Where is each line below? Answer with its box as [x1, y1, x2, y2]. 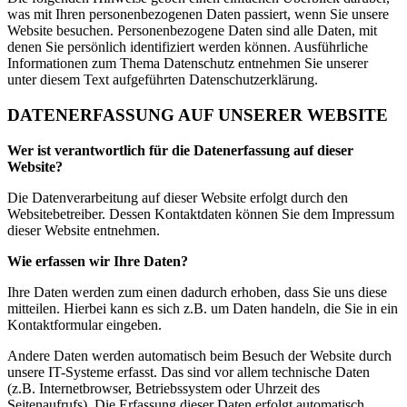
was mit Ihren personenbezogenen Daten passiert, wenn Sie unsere [7, 6, 389, 23]
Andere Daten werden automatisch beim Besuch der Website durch [7, 347, 392, 363]
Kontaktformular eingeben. [7, 316, 162, 333]
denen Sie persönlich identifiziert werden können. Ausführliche [7, 39, 368, 55]
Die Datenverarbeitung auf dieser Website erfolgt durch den [7, 189, 348, 205]
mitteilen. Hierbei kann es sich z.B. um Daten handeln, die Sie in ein [7, 300, 398, 316]
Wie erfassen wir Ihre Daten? [7, 253, 188, 269]
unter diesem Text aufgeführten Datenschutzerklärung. [7, 72, 318, 88]
